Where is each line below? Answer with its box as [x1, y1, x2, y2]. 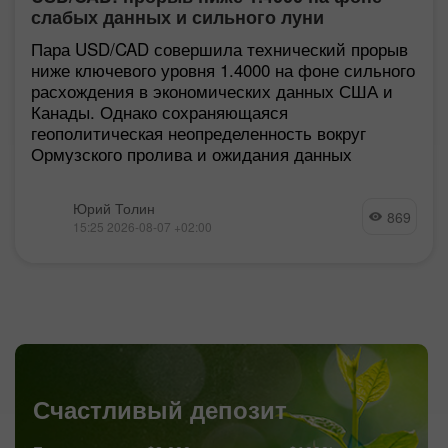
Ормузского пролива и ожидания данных [31, 140, 352, 166]
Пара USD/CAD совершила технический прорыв [31, 35, 408, 61]
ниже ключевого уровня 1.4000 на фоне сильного [31, 56, 415, 82]
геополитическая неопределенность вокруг [31, 119, 366, 145]
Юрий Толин [73, 197, 155, 218]
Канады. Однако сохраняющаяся [31, 98, 288, 124]
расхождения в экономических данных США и [31, 77, 393, 103]
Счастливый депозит [33, 396, 287, 424]
